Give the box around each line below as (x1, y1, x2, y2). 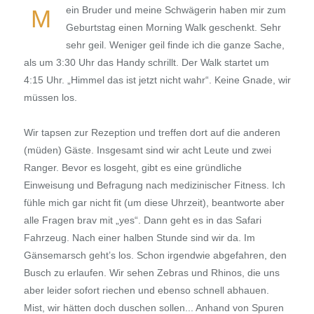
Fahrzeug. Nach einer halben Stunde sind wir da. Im (23, 232, 255, 244)
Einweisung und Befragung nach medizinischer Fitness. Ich (23, 179, 285, 191)
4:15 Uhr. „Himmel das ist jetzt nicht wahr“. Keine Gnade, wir (23, 74, 291, 86)
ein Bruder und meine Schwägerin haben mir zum (65, 4, 286, 16)
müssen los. (23, 92, 77, 104)
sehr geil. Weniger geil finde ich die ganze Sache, (65, 39, 285, 51)
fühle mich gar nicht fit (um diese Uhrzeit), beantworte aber (23, 197, 285, 209)
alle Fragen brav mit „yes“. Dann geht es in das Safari (23, 214, 261, 226)
